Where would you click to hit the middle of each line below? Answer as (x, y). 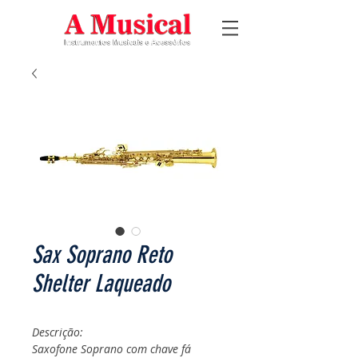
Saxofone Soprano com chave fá (111, 349)
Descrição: (58, 332)
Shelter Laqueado (101, 284)
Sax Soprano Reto (102, 255)
